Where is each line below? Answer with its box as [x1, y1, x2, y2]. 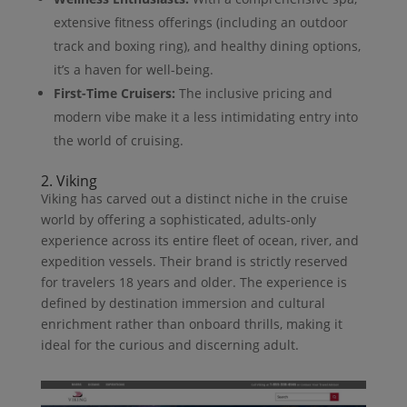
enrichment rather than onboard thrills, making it [40, 314, 342, 333]
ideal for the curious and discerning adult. [40, 335, 299, 353]
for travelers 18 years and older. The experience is [40, 273, 347, 291]
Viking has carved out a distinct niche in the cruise [40, 189, 348, 207]
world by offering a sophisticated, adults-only [40, 210, 316, 228]
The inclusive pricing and [174, 84, 333, 102]
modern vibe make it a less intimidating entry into [53, 107, 358, 125]
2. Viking [40, 170, 97, 191]
